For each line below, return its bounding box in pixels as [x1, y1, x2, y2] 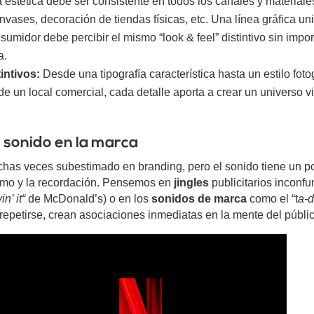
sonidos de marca [151, 193, 247, 205]
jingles [173, 177, 209, 189]
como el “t [246, 193, 298, 205]
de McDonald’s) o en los [25, 193, 151, 205]
